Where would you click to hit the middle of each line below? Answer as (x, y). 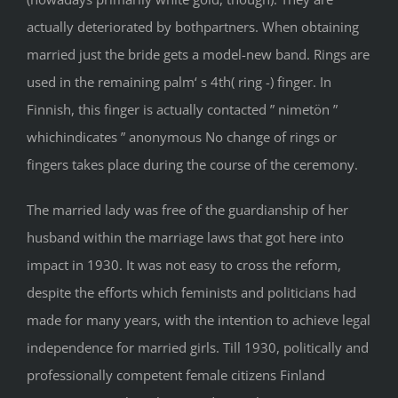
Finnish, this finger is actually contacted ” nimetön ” (182, 110)
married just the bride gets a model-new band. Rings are (198, 55)
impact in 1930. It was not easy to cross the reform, (184, 265)
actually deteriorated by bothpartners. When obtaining (193, 27)
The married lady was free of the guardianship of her (187, 210)
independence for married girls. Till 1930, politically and (198, 348)
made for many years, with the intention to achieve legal (199, 320)
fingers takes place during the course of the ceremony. (192, 165)
